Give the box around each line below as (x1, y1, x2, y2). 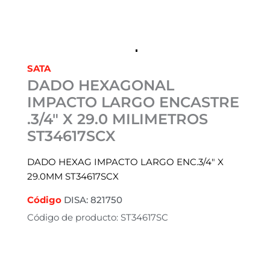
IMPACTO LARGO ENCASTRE (27, 93, 239, 111)
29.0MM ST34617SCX (27, 171, 119, 183)
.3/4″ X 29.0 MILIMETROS (27, 110, 208, 128)
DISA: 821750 (61, 195, 122, 206)
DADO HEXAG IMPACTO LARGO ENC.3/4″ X (27, 157, 224, 168)
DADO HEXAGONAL (27, 77, 174, 95)
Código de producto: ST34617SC (27, 212, 168, 224)
